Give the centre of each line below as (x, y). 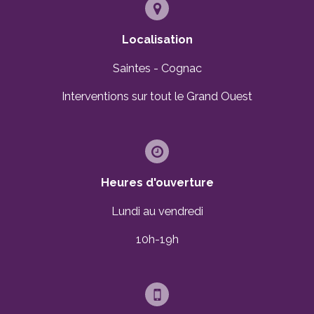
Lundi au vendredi (157, 211)
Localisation (157, 40)
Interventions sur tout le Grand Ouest (157, 97)
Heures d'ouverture (157, 183)
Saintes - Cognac (157, 68)
